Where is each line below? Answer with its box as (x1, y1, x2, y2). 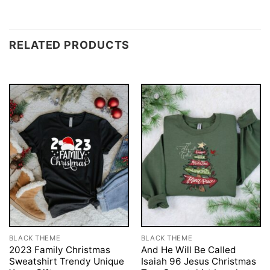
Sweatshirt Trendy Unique (8, 255, 124, 267)
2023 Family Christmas (8, 243, 110, 256)
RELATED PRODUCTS (9, 38, 130, 51)
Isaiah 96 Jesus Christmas (140, 255, 256, 267)
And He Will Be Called (140, 243, 236, 256)
